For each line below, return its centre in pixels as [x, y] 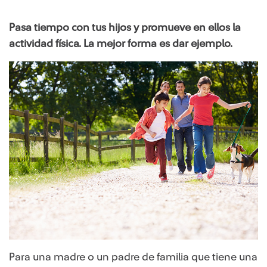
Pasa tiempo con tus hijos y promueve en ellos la [125, 27]
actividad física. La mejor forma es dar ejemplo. [121, 44]
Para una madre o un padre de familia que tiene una [133, 257]
